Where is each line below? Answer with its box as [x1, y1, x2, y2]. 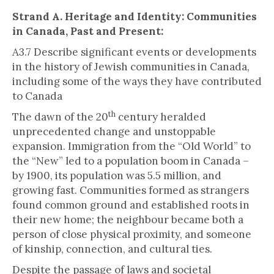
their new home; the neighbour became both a [12, 213, 243, 226]
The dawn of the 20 [12, 110, 108, 124]
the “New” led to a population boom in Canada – [12, 154, 249, 168]
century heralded [116, 110, 206, 124]
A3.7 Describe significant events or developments [12, 45, 256, 59]
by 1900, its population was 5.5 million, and [12, 169, 221, 182]
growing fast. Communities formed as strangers [12, 183, 249, 197]
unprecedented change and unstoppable [12, 125, 216, 138]
